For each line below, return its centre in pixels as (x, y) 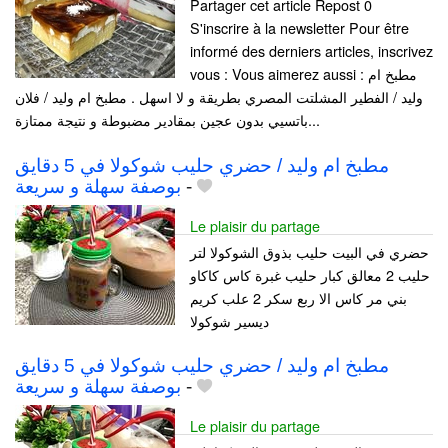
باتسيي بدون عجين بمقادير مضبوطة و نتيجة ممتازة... (314, 120)
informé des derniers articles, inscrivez (311, 51)
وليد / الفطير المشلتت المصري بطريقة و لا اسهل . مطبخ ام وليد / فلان (219, 97)
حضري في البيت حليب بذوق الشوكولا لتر (309, 251)
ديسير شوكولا (229, 320)
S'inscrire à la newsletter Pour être (299, 28)
